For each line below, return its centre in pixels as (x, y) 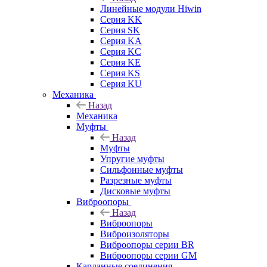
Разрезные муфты (136, 180)
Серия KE (120, 62)
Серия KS (120, 73)
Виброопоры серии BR (147, 244)
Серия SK (120, 30)
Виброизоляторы (135, 234)
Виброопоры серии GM (148, 255)
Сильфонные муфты (142, 169)
